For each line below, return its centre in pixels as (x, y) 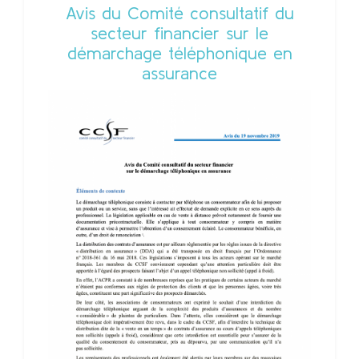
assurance (179, 73)
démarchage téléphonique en (179, 53)
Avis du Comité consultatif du (179, 13)
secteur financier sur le (179, 33)
